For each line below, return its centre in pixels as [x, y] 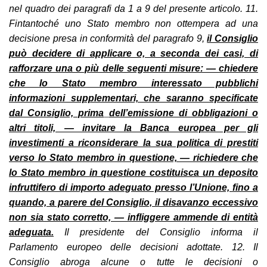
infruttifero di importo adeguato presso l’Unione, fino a [133, 187]
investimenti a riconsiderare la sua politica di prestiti [133, 142]
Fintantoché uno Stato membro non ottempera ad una [133, 23]
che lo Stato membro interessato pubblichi [133, 83]
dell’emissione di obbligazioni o [184, 113]
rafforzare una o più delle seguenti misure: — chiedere [133, 68]
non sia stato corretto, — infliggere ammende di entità [133, 217]
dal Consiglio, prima [57, 113]
